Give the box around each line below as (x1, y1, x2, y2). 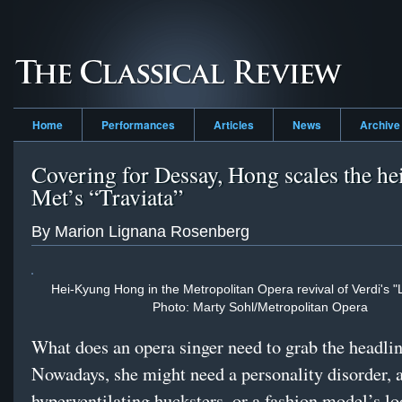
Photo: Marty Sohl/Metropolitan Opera (153, 300, 368, 315)
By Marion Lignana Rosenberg (31, 222, 249, 240)
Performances (101, 117, 175, 133)
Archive (360, 117, 400, 133)
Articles (214, 117, 254, 133)
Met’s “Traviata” (31, 181, 183, 212)
